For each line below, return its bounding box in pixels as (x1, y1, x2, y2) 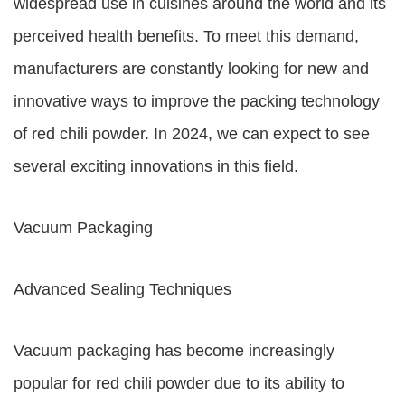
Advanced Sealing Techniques (14, 280, 231, 298)
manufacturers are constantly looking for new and (14, 60, 369, 78)
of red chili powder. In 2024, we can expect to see (14, 125, 370, 143)
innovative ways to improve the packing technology (14, 92, 380, 110)
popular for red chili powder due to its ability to (14, 374, 344, 392)
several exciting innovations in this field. (14, 157, 298, 175)
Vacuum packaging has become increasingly (14, 342, 334, 360)
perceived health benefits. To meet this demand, (14, 27, 359, 45)
